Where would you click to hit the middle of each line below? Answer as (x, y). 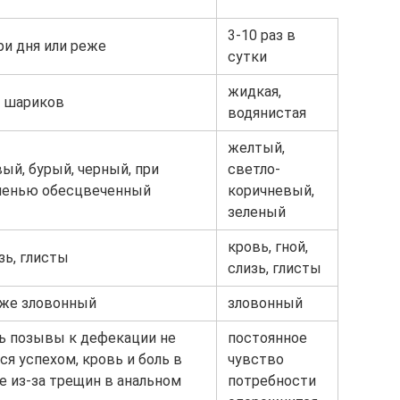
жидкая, (254, 92)
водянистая (267, 113)
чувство (256, 360)
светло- (254, 170)
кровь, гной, (268, 247)
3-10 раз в (262, 36)
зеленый (257, 212)
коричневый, (271, 191)
